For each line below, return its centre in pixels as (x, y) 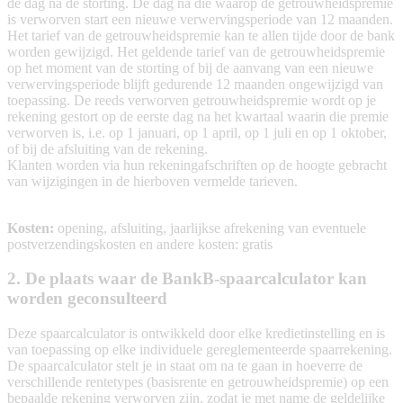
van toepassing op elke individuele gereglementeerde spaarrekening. (200, 349)
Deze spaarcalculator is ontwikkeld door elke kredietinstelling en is (196, 333)
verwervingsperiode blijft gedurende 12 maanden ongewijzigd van (195, 84)
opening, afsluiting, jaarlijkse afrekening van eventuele (210, 228)
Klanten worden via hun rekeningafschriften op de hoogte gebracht (197, 165)
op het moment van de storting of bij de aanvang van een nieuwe (190, 67)
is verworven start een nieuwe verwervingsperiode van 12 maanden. (200, 19)
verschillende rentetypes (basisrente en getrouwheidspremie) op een (198, 381)
